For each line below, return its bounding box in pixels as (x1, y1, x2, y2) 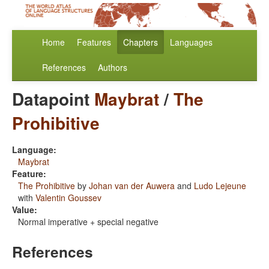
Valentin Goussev (35, 192, 101, 204)
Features (77, 36, 111, 49)
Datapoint (12, 86, 94, 112)
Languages (170, 36, 213, 49)
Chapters (123, 36, 158, 49)
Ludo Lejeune (194, 180, 246, 192)
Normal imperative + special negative (18, 216, 159, 228)
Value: (12, 204, 37, 216)
